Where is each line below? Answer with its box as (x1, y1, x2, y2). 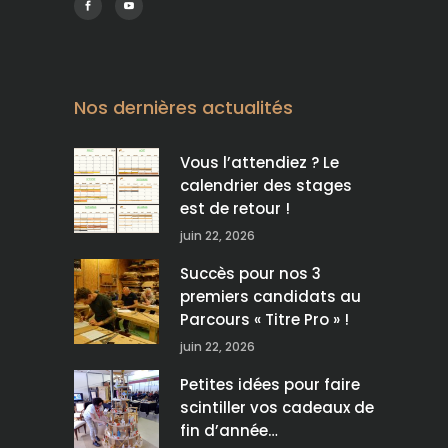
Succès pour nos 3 (180, 263, 321, 285)
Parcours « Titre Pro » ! (180, 309, 349, 331)
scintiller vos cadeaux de (180, 397, 374, 419)
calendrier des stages (180, 175, 352, 197)
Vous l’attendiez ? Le (180, 152, 339, 174)
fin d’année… (180, 420, 278, 442)
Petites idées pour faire (180, 374, 360, 396)
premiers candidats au (180, 286, 361, 308)
